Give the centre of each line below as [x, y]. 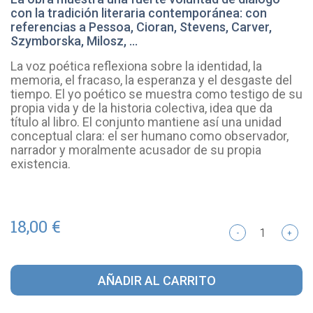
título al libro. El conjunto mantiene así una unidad [146, 122]
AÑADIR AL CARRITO [156, 281]
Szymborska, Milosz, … [74, 41]
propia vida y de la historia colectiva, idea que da [141, 108]
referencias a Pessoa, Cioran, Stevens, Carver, [141, 27]
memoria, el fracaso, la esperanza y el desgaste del [151, 80]
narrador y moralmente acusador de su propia [136, 150]
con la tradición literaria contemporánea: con [139, 13]
